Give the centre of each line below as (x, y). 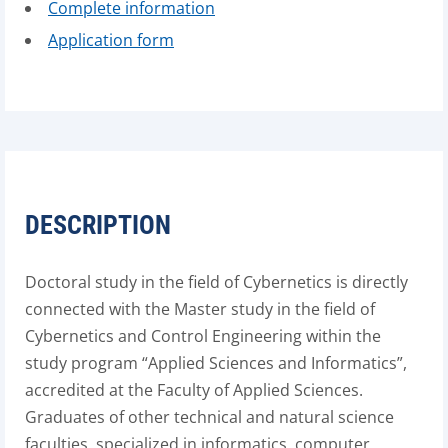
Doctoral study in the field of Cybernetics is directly (216, 282)
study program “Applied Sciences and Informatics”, (216, 363)
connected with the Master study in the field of (200, 309)
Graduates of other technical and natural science (209, 417)
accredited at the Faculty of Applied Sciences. (194, 390)
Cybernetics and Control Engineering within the (203, 336)
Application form (111, 40)
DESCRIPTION (98, 225)
